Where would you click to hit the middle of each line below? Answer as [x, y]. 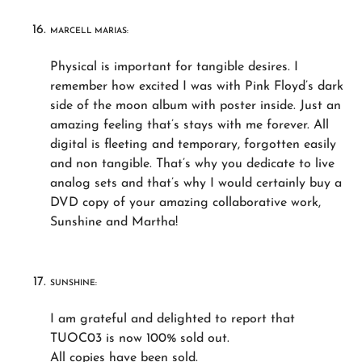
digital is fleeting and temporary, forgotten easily [194, 144]
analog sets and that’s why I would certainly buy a [196, 183]
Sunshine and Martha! [114, 222]
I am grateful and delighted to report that [173, 319]
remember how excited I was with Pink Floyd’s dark [197, 86]
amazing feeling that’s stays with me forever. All [190, 125]
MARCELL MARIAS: [90, 31]
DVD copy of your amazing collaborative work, [186, 202]
